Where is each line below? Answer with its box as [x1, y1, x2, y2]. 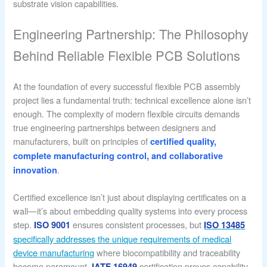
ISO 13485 [204, 218, 246, 231]
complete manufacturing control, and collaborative [13, 149, 223, 162]
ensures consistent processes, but [70, 218, 204, 231]
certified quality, [150, 135, 217, 147]
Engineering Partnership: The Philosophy [13, 24, 249, 43]
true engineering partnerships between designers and [13, 120, 216, 133]
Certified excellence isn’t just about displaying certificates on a [13, 190, 247, 203]
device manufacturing [13, 246, 95, 259]
